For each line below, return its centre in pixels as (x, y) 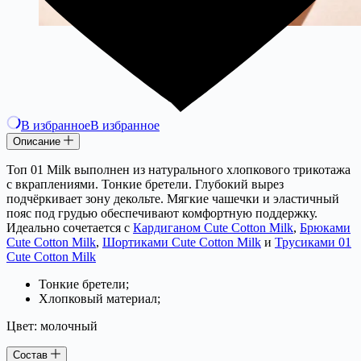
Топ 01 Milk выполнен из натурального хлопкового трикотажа (178, 169)
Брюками (325, 227)
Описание (38, 141)
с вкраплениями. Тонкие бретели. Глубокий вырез (145, 184)
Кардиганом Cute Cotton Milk (213, 227)
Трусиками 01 (313, 242)
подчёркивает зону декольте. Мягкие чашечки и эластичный (173, 198)
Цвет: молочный (52, 326)
